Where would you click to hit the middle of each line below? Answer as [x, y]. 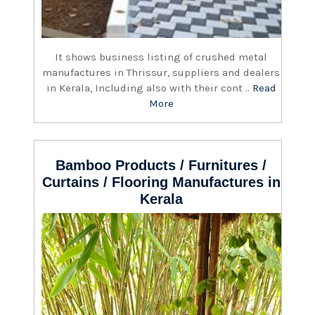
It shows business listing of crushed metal [161, 57]
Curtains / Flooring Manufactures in [161, 182]
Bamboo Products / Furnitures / [161, 165]
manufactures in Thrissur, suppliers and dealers [161, 72]
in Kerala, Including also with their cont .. [149, 88]
